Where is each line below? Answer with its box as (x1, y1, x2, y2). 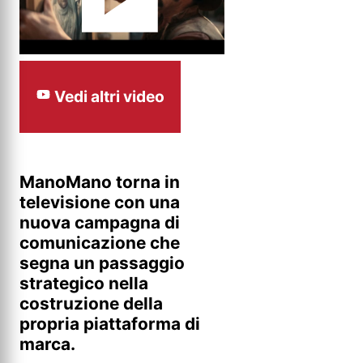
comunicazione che (19, 232, 180, 253)
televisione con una (19, 191, 180, 212)
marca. (19, 333, 75, 354)
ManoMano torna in (19, 171, 180, 192)
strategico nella (19, 272, 148, 293)
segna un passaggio (19, 252, 185, 273)
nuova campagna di (19, 211, 180, 233)
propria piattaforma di (19, 313, 200, 334)
